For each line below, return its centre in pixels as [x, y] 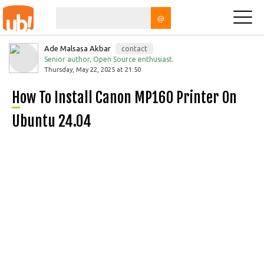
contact [134, 49]
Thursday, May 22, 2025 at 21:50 [93, 70]
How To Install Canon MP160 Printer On [16, 98]
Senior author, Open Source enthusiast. [109, 59]
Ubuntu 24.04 [52, 121]
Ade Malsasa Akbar [78, 48]
